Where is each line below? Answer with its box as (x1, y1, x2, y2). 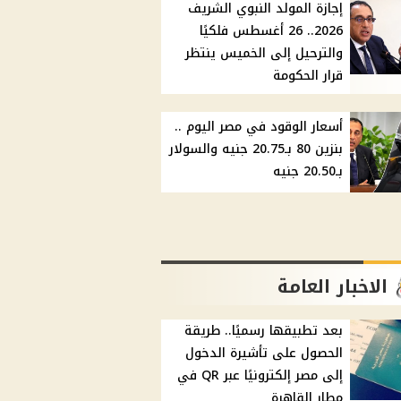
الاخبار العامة (277, 269, 388, 304)
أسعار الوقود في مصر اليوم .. (175, 115, 344, 140)
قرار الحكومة (273, 64, 344, 89)
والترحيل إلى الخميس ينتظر (185, 41, 344, 66)
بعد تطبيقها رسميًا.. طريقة (184, 319, 344, 344)
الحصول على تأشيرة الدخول (185, 341, 344, 366)
